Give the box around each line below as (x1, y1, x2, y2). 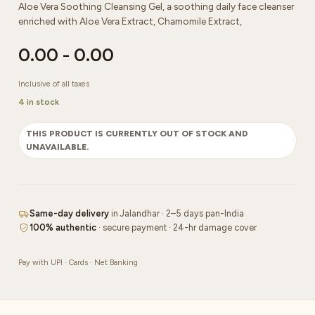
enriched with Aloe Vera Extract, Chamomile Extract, (18, 15, 242, 27)
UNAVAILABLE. (26, 141, 89, 152)
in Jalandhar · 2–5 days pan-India (109, 207, 244, 219)
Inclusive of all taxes (18, 79, 89, 89)
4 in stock (18, 96, 59, 107)
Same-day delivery (30, 207, 109, 219)
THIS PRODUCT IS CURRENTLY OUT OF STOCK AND (26, 128, 248, 139)
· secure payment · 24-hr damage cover (96, 221, 257, 233)
